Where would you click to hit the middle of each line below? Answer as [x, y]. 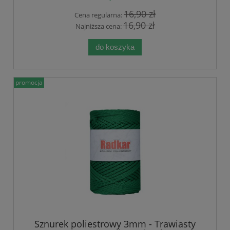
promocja [29, 83]
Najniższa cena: [99, 26]
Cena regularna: [99, 15]
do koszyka [115, 47]
